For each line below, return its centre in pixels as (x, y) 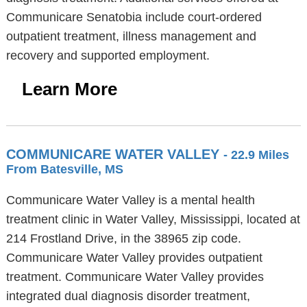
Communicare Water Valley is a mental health (130, 200)
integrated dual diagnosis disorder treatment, (128, 296)
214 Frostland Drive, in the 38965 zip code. (123, 238)
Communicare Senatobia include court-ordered (134, 17)
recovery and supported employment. (108, 56)
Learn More (69, 89)
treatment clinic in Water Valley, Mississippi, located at (153, 219)
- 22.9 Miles (256, 155)
